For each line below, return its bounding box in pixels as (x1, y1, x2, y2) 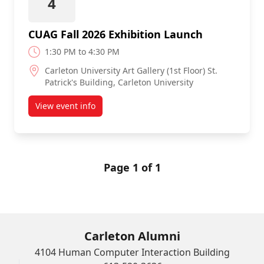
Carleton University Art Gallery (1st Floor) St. (45, 65, 217, 76)
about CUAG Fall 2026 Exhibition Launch (64, 105, 223, 117)
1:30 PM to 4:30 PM (45, 46, 120, 57)
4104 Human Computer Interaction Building (34, 246, 230, 259)
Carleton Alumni (84, 228, 180, 244)
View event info (35, 100, 95, 111)
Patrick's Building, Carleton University (45, 77, 193, 88)
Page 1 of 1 (103, 160, 161, 174)
